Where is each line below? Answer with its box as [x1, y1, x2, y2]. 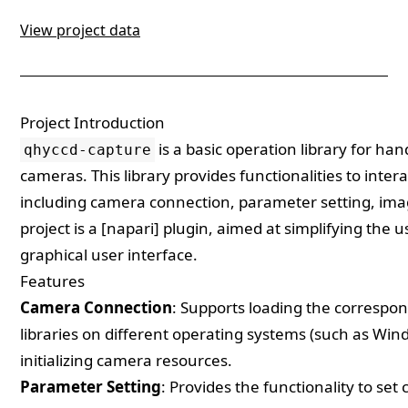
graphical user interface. [20, 244, 198, 266]
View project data [20, 20, 140, 41]
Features [20, 270, 85, 292]
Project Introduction [20, 112, 165, 134]
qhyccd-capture [24, 141, 151, 159]
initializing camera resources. [20, 350, 232, 372]
